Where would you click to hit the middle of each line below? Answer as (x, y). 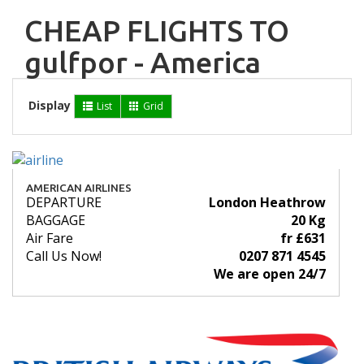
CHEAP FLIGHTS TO (157, 31)
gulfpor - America (143, 63)
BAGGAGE (56, 221)
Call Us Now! (64, 256)
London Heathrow (267, 203)
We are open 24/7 (270, 274)
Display (50, 106)
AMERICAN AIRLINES (79, 188)
